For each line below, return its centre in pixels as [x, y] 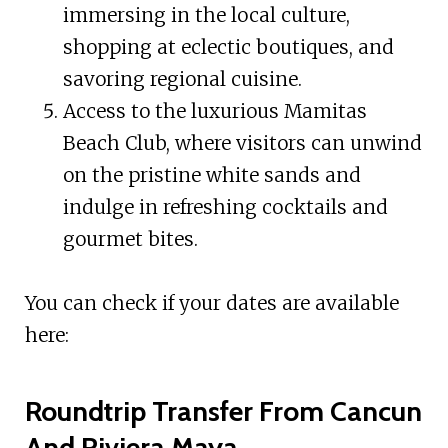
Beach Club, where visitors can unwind [242, 142]
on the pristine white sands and [211, 174]
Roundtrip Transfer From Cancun [223, 410]
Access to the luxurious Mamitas [214, 110]
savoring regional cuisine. [182, 78]
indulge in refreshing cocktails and [225, 206]
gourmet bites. [130, 238]
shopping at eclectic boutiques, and [228, 46]
